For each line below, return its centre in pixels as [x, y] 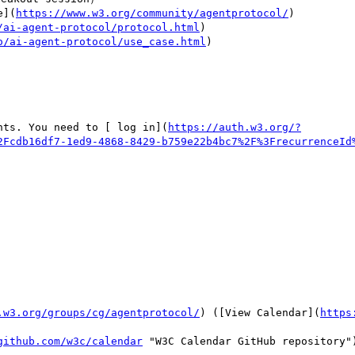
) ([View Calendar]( [260, 312]
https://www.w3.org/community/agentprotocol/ [152, 13]
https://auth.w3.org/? [235, 127]
